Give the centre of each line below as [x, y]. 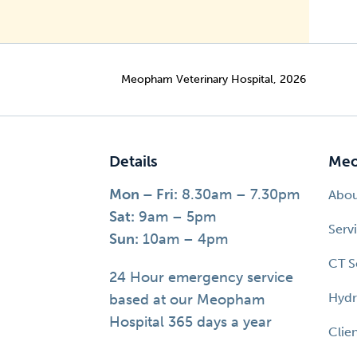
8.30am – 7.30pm [239, 194]
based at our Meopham [187, 300]
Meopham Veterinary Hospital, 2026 [214, 79]
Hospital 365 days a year [190, 322]
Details [133, 162]
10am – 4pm [183, 239]
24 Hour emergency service [201, 277]
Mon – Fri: [143, 194]
